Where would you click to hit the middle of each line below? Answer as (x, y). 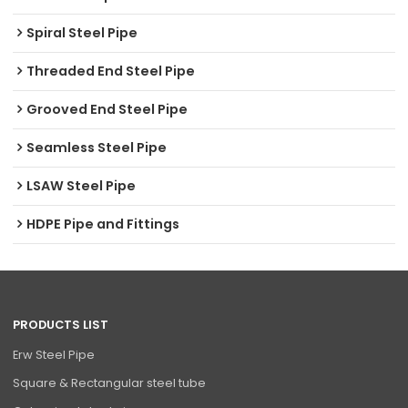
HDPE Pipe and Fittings (103, 224)
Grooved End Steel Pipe (107, 109)
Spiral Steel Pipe (82, 32)
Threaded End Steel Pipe (111, 71)
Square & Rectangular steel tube (110, 382)
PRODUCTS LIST (61, 324)
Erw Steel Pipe (54, 354)
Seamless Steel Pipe (97, 147)
